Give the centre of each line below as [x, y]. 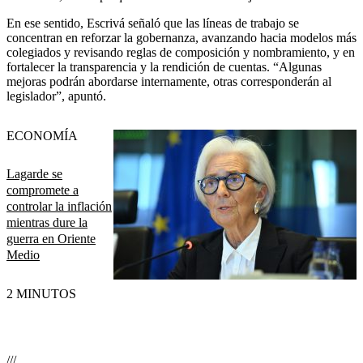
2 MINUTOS [41, 294]
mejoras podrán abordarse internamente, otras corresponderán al [169, 81]
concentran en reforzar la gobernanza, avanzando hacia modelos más [181, 37]
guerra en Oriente [51, 239]
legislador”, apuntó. [56, 96]
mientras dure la [47, 223]
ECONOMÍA [42, 135]
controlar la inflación [59, 207]
